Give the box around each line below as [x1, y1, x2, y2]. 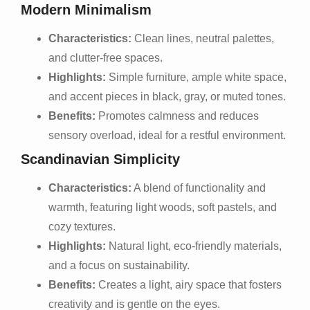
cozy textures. [48, 220, 116, 232]
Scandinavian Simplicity [21, 151, 180, 167]
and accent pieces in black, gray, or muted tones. [48, 90, 286, 102]
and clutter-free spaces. [48, 51, 163, 64]
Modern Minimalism [21, 1, 152, 17]
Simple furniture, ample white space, [106, 71, 286, 83]
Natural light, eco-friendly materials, [106, 239, 282, 252]
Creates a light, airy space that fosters [95, 278, 282, 291]
